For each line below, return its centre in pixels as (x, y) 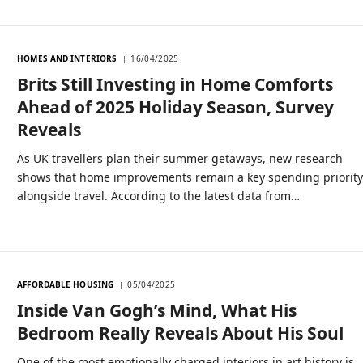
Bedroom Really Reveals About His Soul (181, 333)
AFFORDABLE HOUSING (66, 285)
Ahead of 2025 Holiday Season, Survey (176, 107)
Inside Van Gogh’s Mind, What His (157, 311)
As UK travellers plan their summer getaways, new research (180, 159)
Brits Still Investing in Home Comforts (175, 85)
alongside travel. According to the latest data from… (159, 196)
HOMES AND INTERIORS (67, 59)
